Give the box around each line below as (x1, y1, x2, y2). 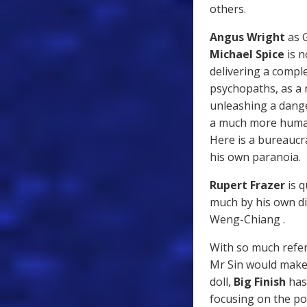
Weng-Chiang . (210, 211, 288, 227)
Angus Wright (210, 29, 285, 45)
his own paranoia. (210, 149, 304, 164)
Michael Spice (210, 46, 284, 62)
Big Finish (234, 273, 286, 289)
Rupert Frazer (210, 177, 285, 193)
